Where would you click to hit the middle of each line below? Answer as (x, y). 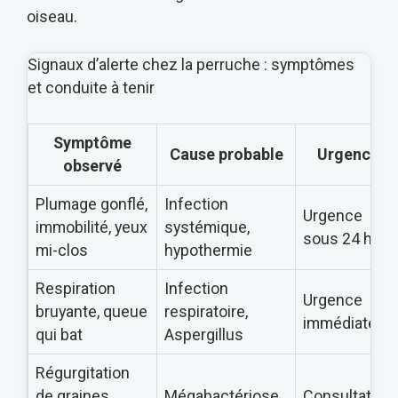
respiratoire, (206, 312)
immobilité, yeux (92, 227)
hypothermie (208, 251)
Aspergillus (204, 335)
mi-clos (62, 251)
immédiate (340, 323)
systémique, (207, 227)
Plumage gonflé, (92, 204)
